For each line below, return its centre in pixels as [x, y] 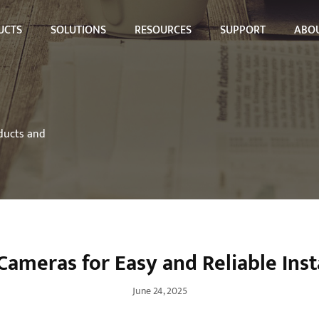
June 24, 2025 [159, 291]
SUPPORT [243, 30]
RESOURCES [163, 30]
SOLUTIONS [78, 30]
